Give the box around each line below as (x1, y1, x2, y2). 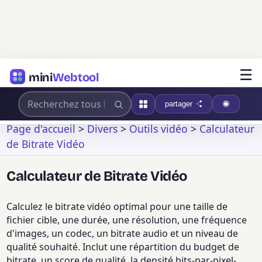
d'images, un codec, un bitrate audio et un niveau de (6, 227, 239, 240)
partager (164, 99, 192, 108)
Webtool (52, 70, 99, 84)
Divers (87, 121, 118, 136)
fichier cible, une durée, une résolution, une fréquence (6, 213, 247, 227)
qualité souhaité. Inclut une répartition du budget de (6, 240, 240, 254)
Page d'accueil (6, 121, 76, 136)
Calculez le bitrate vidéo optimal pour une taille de (6, 200, 228, 213)
